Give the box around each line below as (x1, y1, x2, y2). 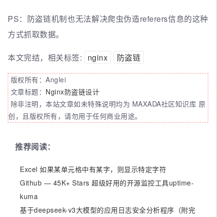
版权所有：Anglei (8, 74, 66, 84)
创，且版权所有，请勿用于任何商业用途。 (8, 110, 142, 121)
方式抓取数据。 (8, 28, 64, 40)
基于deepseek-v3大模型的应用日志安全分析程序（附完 (20, 204, 195, 215)
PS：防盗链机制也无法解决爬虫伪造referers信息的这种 (8, 13, 208, 24)
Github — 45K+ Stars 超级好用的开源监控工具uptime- (20, 177, 194, 187)
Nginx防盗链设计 (46, 86, 99, 96)
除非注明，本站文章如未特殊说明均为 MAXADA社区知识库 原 (8, 98, 205, 108)
